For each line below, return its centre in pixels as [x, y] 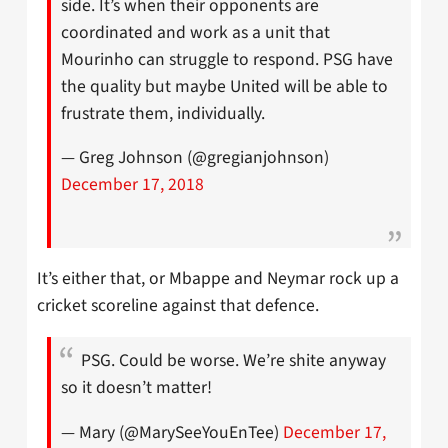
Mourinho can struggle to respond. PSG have [227, 59]
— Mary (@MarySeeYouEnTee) [172, 432]
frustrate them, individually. [163, 113]
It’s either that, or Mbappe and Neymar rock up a [218, 279]
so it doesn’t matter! [136, 388]
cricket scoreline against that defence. [178, 306]
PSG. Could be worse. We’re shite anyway [233, 361]
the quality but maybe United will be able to [224, 86]
